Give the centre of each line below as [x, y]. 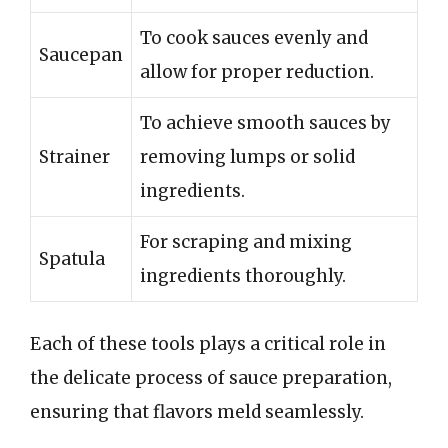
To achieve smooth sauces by [265, 122]
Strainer [74, 156]
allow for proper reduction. [257, 71]
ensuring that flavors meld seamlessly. [197, 412]
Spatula [72, 258]
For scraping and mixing [246, 241]
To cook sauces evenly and [254, 37]
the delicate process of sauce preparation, [211, 378]
